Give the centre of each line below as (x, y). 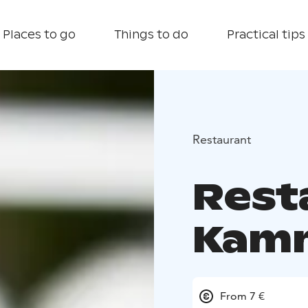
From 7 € (242, 296)
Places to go (39, 35)
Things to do (151, 35)
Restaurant (222, 139)
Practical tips (266, 35)
